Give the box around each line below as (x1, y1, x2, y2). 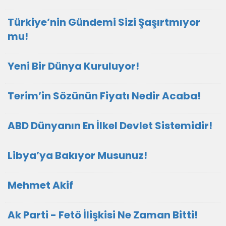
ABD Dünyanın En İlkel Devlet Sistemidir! (8, 119, 212, 133)
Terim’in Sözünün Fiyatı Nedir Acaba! (8, 89, 201, 103)
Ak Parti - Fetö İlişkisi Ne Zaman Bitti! (8, 208, 198, 222)
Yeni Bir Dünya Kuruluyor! (8, 59, 139, 73)
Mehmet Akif (8, 178, 73, 192)
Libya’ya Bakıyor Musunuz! (8, 148, 147, 162)
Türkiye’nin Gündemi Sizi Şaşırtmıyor (8, 15, 200, 29)
